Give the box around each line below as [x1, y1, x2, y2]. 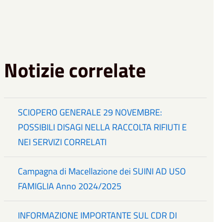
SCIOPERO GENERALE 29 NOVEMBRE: [18, 106, 163, 119]
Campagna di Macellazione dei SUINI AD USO [18, 165, 186, 178]
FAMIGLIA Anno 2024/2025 [18, 179, 122, 193]
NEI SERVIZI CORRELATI [18, 135, 107, 149]
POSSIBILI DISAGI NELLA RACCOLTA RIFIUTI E [18, 120, 187, 134]
